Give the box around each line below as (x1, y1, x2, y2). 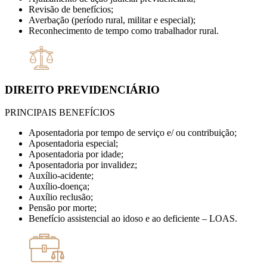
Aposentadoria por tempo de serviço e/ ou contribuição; (29, 128, 237, 138)
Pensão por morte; (29, 203, 97, 213)
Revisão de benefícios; (29, 4, 113, 14)
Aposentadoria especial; (29, 138, 118, 149)
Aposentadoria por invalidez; (29, 160, 137, 170)
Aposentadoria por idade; (29, 149, 123, 160)
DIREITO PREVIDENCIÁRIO (5, 83, 160, 96)
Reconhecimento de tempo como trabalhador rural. (29, 25, 219, 36)
